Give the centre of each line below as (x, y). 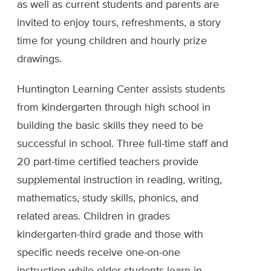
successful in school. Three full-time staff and (122, 144)
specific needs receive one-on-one (99, 253)
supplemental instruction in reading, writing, (119, 181)
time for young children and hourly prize (112, 41)
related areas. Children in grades (93, 217)
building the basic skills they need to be (110, 126)
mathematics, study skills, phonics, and (108, 199)
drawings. (39, 60)
